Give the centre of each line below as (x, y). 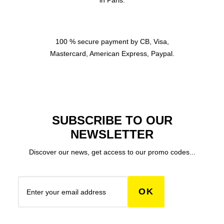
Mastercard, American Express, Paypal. (112, 53)
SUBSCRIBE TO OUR (112, 120)
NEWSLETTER (112, 134)
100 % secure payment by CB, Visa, (112, 41)
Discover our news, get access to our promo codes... (112, 152)
